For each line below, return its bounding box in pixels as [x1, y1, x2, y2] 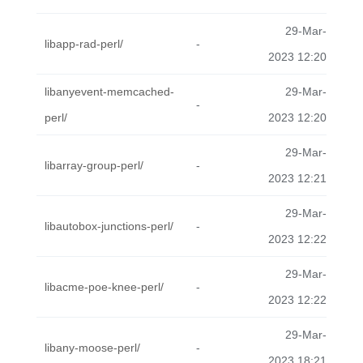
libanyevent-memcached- [45, 85, 174, 98]
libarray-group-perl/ [45, 159, 143, 172]
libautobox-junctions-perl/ [45, 220, 173, 233]
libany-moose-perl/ [45, 341, 140, 354]
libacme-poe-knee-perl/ [45, 280, 164, 293]
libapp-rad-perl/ [45, 37, 123, 50]
